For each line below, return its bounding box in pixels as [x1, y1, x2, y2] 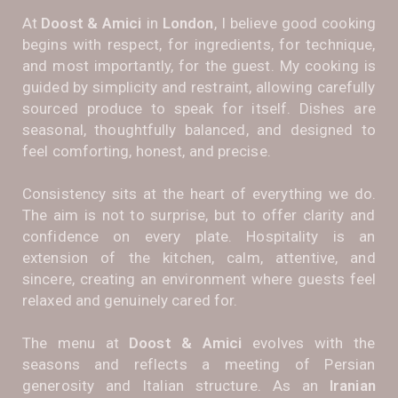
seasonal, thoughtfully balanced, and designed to [22, 120, 376, 139]
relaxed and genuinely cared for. [22, 291, 238, 309]
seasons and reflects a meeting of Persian [22, 354, 376, 373]
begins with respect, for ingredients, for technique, [22, 35, 376, 53]
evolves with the [242, 333, 376, 352]
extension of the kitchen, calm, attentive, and [22, 248, 376, 267]
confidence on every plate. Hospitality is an [22, 227, 376, 245]
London [162, 13, 214, 32]
